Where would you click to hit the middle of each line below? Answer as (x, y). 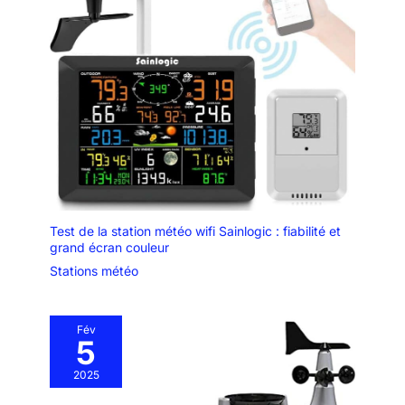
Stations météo (94, 271)
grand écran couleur (109, 248)
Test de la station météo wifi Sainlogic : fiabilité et (195, 231)
